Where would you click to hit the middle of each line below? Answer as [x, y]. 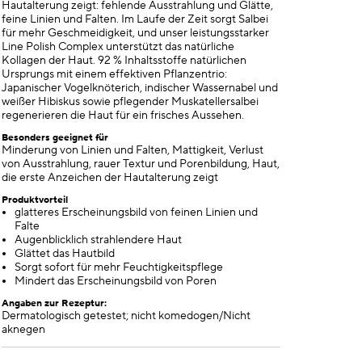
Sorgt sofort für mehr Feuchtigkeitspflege [118, 267]
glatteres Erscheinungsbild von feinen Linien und [136, 213]
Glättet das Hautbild [64, 254]
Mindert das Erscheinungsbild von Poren [115, 281]
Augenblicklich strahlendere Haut [98, 240]
